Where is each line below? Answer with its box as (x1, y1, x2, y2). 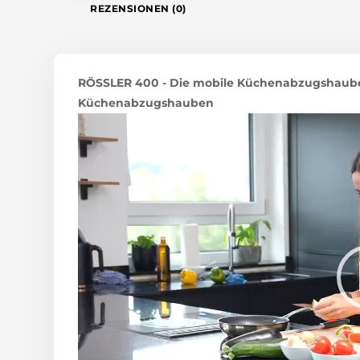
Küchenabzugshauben (78, 96, 215, 111)
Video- (77, 115, 116, 130)
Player (77, 135, 114, 150)
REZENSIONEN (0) (90, 2, 186, 15)
